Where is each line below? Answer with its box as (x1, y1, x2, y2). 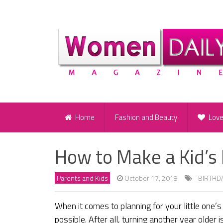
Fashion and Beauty (115, 111, 177, 123)
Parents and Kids (57, 173, 108, 184)
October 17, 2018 (124, 173, 178, 184)
